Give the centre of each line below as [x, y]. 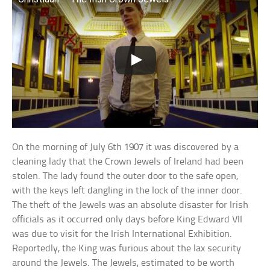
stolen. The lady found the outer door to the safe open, [125, 176]
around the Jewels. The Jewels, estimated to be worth [124, 263]
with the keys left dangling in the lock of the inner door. [127, 190]
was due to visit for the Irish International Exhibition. [122, 234]
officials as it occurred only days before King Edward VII [127, 219]
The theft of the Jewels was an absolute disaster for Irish [130, 205]
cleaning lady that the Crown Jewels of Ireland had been [128, 162]
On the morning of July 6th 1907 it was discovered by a [126, 147]
